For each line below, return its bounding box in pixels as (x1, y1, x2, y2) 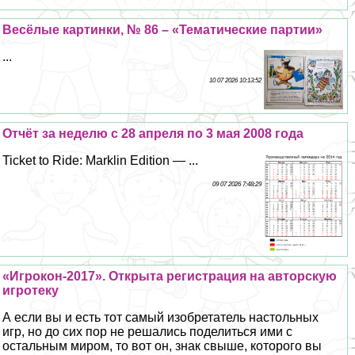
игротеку (2, 284, 59, 298)
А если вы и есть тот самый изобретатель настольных (2, 311, 319, 325)
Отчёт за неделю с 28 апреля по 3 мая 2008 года (2, 127, 304, 141)
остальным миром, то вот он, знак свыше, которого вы (2, 339, 323, 353)
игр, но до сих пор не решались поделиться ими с (2, 325, 293, 339)
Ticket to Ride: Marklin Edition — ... (2, 154, 199, 168)
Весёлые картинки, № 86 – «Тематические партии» (2, 22, 323, 36)
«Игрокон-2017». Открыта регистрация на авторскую (2, 269, 338, 284)
